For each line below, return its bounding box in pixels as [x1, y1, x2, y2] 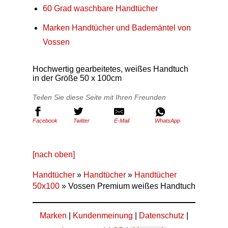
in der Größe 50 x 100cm [33, 74, 122, 82]
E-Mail [114, 118, 129, 124]
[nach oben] [33, 150, 75, 159]
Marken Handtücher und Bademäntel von [43, 23, 191, 32]
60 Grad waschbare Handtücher [43, 4, 158, 13]
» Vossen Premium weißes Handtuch [60, 182, 195, 190]
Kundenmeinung [73, 211, 133, 220]
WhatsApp [155, 118, 180, 124]
